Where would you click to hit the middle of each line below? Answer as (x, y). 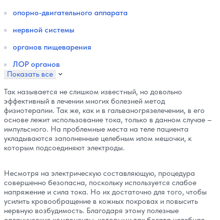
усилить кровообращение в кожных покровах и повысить (101, 201)
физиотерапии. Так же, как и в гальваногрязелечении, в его (104, 110)
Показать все (47, 74)
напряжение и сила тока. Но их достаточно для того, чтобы (105, 192)
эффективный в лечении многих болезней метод (84, 101)
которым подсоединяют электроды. (64, 148)
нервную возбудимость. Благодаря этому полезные (91, 210)
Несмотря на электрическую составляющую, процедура (99, 173)
